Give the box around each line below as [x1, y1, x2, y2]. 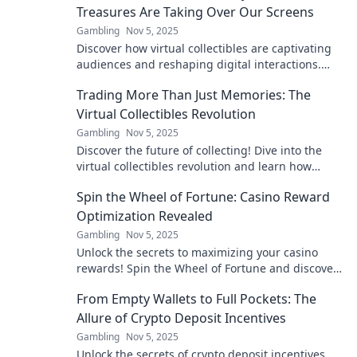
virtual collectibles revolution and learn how [76, 159, 312, 175]
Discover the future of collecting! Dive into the [76, 143, 322, 159]
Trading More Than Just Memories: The [76, 86, 311, 104]
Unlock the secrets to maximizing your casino [76, 245, 318, 261]
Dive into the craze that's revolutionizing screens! [76, 73, 340, 88]
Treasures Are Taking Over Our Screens [76, 3, 314, 22]
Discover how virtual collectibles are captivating [76, 41, 331, 57]
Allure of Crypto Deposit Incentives [76, 309, 286, 328]
